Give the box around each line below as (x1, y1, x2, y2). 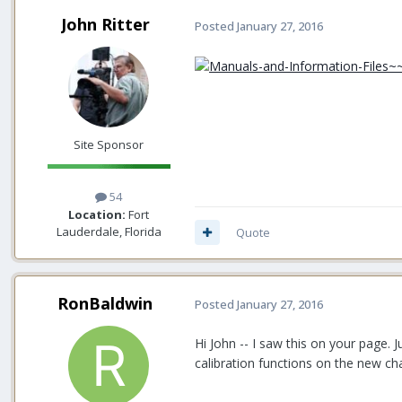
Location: (68, 205, 126, 223)
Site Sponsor (74, 136, 144, 153)
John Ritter (60, 13, 150, 36)
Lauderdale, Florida (56, 223, 162, 240)
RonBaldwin (57, 292, 153, 314)
